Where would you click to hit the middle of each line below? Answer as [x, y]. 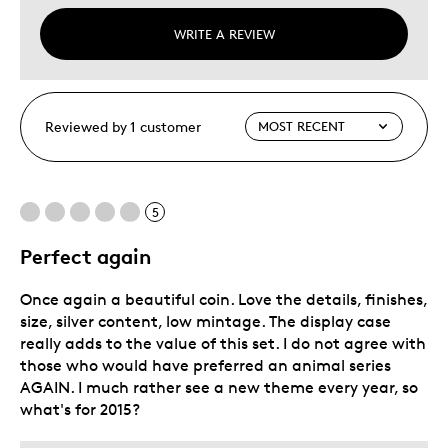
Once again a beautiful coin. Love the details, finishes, [223, 299]
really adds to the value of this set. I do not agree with [223, 343]
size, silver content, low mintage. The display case [205, 321]
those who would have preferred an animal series [205, 365]
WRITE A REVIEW [224, 33]
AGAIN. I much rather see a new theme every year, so [219, 387]
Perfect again [85, 256]
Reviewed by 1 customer [123, 126]
